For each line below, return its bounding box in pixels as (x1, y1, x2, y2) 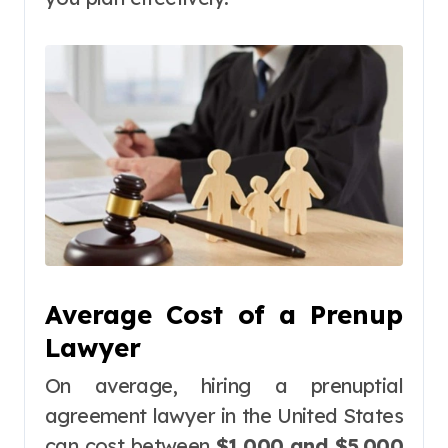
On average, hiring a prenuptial (45, 372, 403, 398)
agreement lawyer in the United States (45, 402, 403, 428)
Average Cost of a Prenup (45, 298, 403, 331)
